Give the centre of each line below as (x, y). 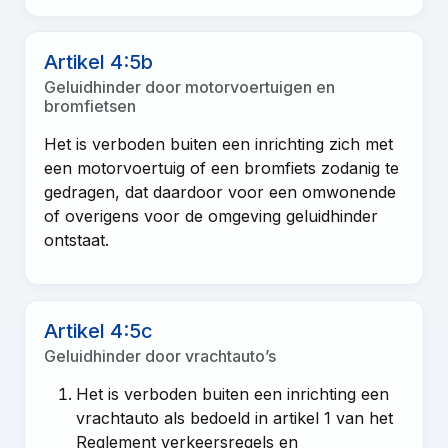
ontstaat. (77, 240)
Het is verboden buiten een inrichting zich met (219, 144)
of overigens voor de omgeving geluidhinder (211, 216)
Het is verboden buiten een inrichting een (233, 394)
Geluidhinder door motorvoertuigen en (190, 87)
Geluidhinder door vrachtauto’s (160, 356)
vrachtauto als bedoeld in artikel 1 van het (235, 418)
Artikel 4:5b (99, 62)
